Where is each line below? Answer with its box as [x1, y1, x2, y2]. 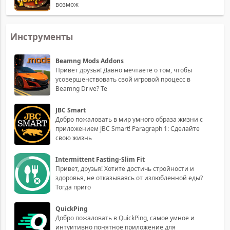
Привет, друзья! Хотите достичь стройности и [55, 164, 194, 173]
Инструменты [10, 30, 73, 43]
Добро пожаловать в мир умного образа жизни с [55, 114, 203, 124]
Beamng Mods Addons [55, 56, 124, 65]
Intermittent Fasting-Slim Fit [55, 155, 145, 164]
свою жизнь [55, 133, 92, 142]
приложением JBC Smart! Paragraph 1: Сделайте [55, 124, 200, 133]
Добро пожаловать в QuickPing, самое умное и [55, 213, 195, 222]
